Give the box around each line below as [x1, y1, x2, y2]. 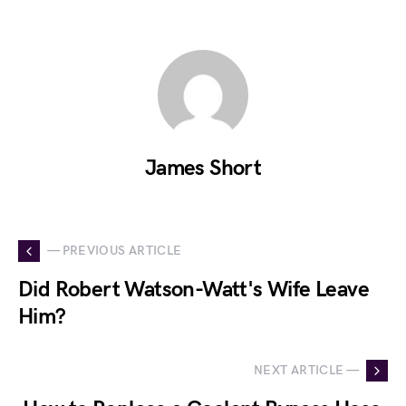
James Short [144, 154, 262, 181]
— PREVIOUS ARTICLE [47, 243, 182, 259]
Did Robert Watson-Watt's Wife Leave [18, 275, 369, 303]
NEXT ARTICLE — [254, 362, 359, 379]
